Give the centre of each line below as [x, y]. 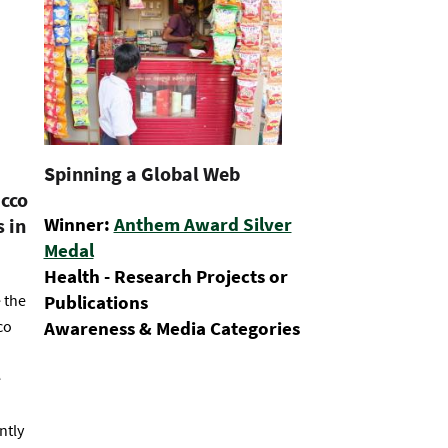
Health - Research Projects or [165, 276]
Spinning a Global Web [141, 174]
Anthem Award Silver [202, 224]
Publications [95, 302]
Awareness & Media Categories [171, 328]
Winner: [78, 224]
